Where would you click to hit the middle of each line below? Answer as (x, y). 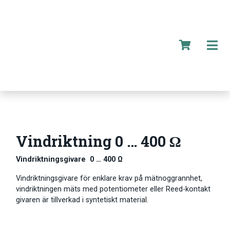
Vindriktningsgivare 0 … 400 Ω (69, 160)
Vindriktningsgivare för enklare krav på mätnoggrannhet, (109, 179)
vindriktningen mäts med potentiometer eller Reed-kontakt (113, 189)
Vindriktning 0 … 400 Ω (98, 141)
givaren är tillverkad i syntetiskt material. (82, 200)
